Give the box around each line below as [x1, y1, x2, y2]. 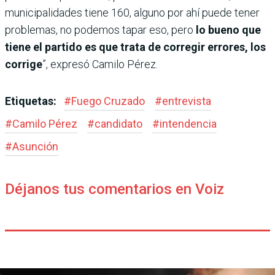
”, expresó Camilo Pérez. [42, 57, 158, 71]
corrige [5, 57, 42, 71]
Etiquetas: [5, 94, 59, 107]
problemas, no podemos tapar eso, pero [5, 23, 193, 36]
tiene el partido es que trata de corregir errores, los [5, 40, 266, 53]
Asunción [12, 139, 58, 153]
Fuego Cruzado [71, 94, 145, 107]
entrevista [162, 94, 211, 107]
